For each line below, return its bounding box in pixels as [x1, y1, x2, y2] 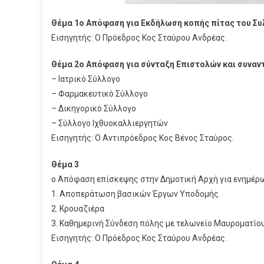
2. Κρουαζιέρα [51, 204, 104, 214]
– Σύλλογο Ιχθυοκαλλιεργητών [51, 118, 168, 128]
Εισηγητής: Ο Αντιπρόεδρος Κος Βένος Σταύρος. [51, 133, 234, 143]
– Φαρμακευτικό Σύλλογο [51, 89, 148, 99]
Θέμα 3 [51, 160, 79, 170]
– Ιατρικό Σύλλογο [51, 74, 120, 84]
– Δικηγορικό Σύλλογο [51, 104, 136, 114]
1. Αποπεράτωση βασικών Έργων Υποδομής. [51, 189, 220, 199]
